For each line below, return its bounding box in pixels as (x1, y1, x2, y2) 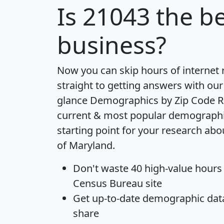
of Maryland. (57, 138, 115, 152)
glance (57, 93, 90, 107)
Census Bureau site (73, 176, 162, 190)
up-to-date (92, 191, 140, 205)
